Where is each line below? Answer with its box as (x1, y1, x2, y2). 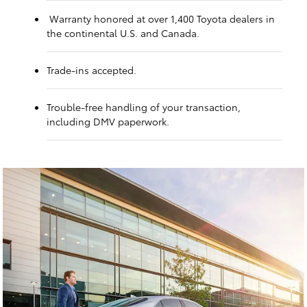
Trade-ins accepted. (47, 62, 136, 77)
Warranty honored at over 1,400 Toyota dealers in (47, 11, 275, 25)
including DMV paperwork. (47, 114, 169, 128)
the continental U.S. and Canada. (47, 25, 199, 40)
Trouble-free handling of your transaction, (47, 99, 241, 114)
